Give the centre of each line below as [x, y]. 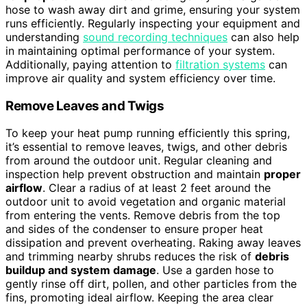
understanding [44, 37]
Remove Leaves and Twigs [85, 106]
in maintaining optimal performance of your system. [140, 50]
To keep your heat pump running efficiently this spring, [148, 133]
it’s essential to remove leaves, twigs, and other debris [146, 147]
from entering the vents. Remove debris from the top [143, 216]
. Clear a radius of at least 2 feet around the [157, 188]
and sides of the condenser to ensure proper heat [134, 229]
